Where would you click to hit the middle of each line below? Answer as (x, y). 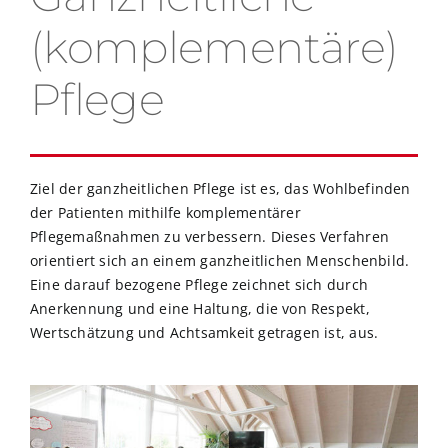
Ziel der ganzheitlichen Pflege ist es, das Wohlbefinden (220, 188)
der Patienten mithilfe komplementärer (165, 212)
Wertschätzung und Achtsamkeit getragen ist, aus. (204, 332)
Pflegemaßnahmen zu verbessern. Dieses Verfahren (209, 236)
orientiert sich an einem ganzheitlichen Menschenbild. (220, 260)
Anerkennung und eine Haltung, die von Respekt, (200, 308)
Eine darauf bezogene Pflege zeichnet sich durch (199, 284)
